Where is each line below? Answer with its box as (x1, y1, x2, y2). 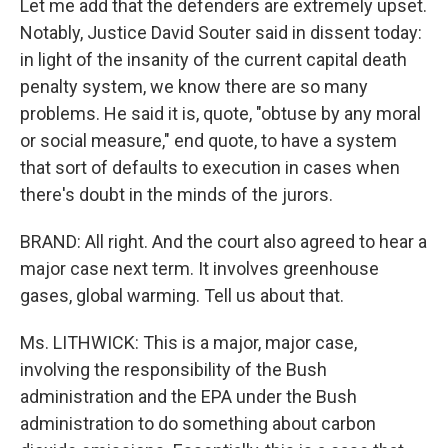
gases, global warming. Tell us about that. (20, 285, 344, 306)
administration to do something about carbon (20, 413, 376, 434)
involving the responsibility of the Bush (20, 359, 327, 380)
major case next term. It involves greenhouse (20, 258, 379, 279)
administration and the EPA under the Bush (20, 386, 357, 407)
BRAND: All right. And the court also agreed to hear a (20, 231, 427, 252)
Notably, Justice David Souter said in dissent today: (20, 22, 422, 43)
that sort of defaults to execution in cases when (20, 157, 400, 178)
